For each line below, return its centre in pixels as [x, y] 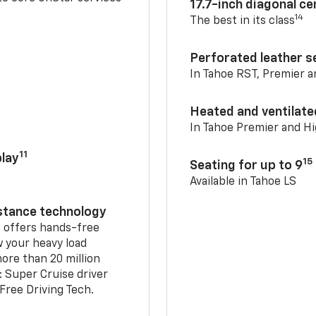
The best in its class [243, 21]
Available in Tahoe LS [243, 182]
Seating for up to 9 [247, 165]
